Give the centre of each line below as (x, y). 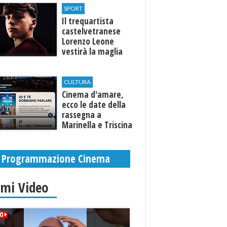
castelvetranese (91, 31)
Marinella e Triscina (97, 125)
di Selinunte (84, 135)
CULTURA (78, 82)
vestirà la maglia (92, 51)
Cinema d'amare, (93, 94)
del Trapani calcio (94, 62)
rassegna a (82, 115)
